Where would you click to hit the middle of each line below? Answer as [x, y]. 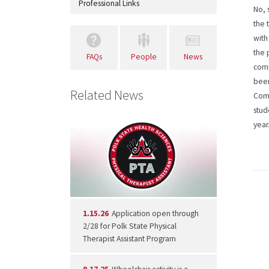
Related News [107, 95]
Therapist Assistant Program [129, 238]
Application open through [155, 213]
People [144, 56]
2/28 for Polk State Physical [129, 226]
